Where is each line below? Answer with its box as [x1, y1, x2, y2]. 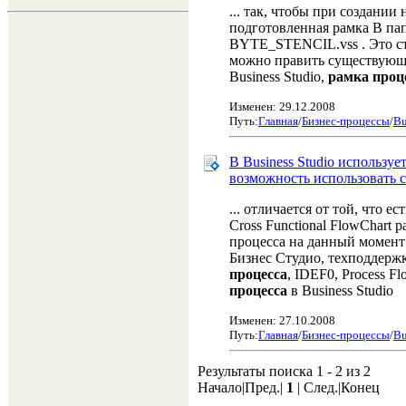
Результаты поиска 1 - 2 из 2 [198, 363, 371, 380]
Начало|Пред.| [198, 380, 286, 396]
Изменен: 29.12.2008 [229, 100, 335, 114]
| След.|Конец [294, 380, 380, 396]
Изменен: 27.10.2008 [229, 314, 335, 328]
